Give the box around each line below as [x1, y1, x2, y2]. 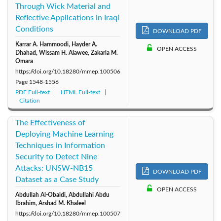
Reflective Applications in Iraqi [15, 13, 119, 22]
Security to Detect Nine [15, 152, 97, 161]
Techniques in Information [15, 141, 105, 149]
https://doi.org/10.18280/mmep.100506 [15, 68, 120, 74]
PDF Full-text [15, 89, 50, 95]
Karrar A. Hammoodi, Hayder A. [15, 41, 97, 47]
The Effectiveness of [15, 118, 85, 127]
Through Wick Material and [15, 2, 110, 10]
